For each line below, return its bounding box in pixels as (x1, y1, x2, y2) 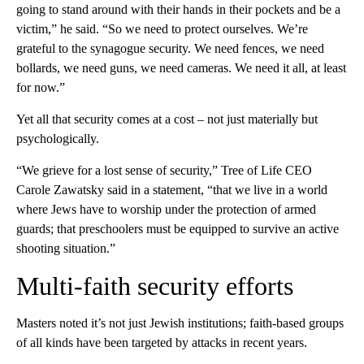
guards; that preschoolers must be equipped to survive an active (16, 222, 339, 236)
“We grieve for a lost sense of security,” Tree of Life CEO (16, 163, 312, 178)
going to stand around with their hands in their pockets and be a (16, 2, 340, 17)
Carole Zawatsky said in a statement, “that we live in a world (16, 183, 327, 197)
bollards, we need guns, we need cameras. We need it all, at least (16, 61, 346, 76)
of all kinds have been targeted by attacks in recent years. (16, 336, 307, 350)
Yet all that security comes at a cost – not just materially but (16, 112, 318, 127)
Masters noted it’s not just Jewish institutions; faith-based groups (16, 316, 344, 331)
